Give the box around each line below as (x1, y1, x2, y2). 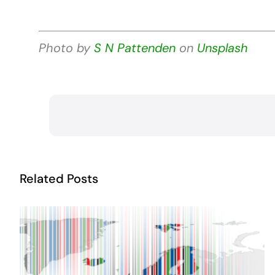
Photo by (38, 39, 90, 56)
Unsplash (196, 39, 248, 56)
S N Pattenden (93, 39, 176, 56)
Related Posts (20, 170, 98, 187)
